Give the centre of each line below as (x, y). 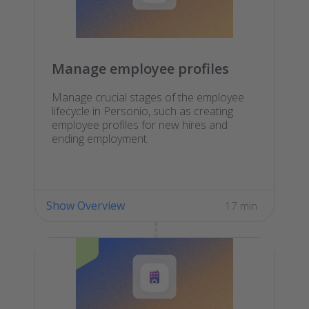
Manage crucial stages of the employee (148, 98)
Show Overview (86, 206)
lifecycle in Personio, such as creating (142, 111)
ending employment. (100, 139)
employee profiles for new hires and (140, 125)
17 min (241, 206)
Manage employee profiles (140, 69)
